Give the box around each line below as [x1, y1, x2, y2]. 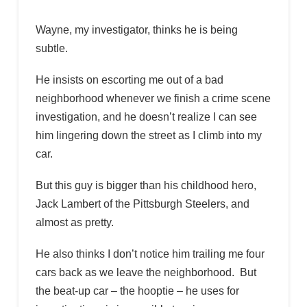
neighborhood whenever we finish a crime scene [35, 92, 271, 104]
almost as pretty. [35, 216, 114, 228]
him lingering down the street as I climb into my [35, 129, 262, 141]
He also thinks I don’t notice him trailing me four [35, 248, 265, 260]
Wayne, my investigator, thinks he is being [35, 23, 238, 36]
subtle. [35, 42, 68, 54]
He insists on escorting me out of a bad [35, 73, 223, 86]
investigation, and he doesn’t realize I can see [35, 110, 257, 123]
